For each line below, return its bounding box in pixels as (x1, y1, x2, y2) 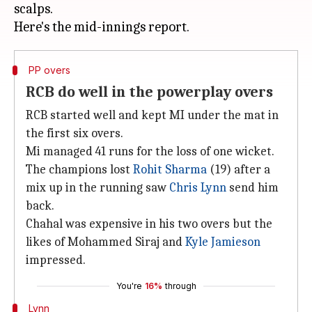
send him (226, 180, 279, 195)
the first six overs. (26, 126, 123, 141)
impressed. (26, 253, 86, 267)
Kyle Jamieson (185, 235, 260, 249)
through (164, 281, 196, 291)
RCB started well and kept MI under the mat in (26, 108, 279, 123)
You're (116, 281, 142, 291)
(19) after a (207, 162, 270, 177)
